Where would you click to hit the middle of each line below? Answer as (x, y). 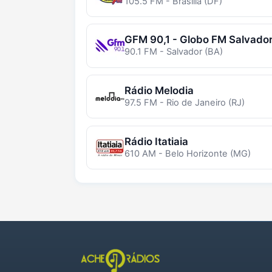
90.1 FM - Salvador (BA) (173, 52)
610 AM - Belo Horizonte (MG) (187, 153)
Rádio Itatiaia (156, 141)
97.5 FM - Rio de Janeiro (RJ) (184, 103)
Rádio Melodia (159, 91)
